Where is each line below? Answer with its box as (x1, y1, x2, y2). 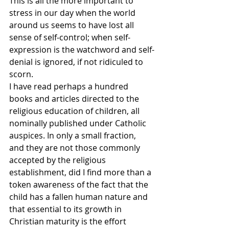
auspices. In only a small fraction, (9, 130, 138, 142)
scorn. (9, 68, 33, 80)
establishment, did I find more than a (9, 167, 153, 178)
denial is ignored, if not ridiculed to (9, 56, 145, 68)
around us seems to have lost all (9, 19, 136, 31)
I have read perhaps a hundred (9, 81, 130, 93)
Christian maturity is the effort (9, 216, 128, 227)
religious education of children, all (9, 105, 142, 117)
